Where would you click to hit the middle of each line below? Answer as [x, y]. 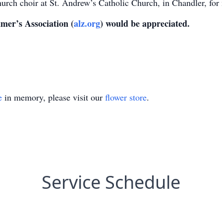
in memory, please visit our [54, 97]
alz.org [87, 23]
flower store [126, 97]
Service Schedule [111, 182]
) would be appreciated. [145, 23]
